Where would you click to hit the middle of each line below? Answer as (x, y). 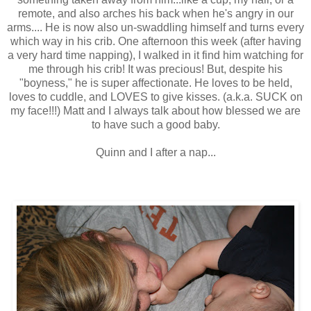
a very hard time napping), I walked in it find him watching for (155, 55)
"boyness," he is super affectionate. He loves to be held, (155, 83)
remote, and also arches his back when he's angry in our (155, 13)
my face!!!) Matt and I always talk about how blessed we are (155, 110)
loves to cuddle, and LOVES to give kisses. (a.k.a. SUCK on (155, 96)
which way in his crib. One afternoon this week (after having (155, 41)
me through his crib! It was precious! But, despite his (155, 69)
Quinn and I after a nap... (155, 152)
